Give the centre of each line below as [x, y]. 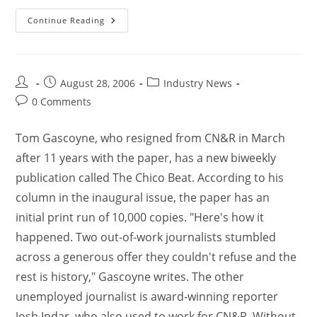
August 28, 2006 [98, 83]
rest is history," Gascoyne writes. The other [130, 277]
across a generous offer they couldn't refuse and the [156, 257]
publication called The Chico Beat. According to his [150, 178]
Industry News [198, 83]
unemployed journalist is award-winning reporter [147, 297]
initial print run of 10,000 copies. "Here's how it [140, 218]
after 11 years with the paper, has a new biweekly [146, 158]
